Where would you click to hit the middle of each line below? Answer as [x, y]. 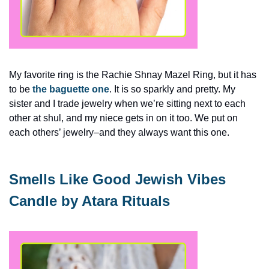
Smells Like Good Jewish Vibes [117, 179]
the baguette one [71, 89]
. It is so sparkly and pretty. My [172, 89]
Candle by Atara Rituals [89, 201]
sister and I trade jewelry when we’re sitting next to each [127, 103]
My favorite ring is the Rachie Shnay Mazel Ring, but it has [133, 74]
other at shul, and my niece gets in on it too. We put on [123, 118]
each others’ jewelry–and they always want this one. [120, 132]
